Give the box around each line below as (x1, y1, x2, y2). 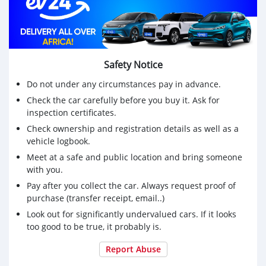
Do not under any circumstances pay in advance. (27, 78, 221, 90)
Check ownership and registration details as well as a (27, 122, 239, 134)
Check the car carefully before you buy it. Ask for (27, 94, 220, 106)
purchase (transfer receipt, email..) (27, 192, 164, 204)
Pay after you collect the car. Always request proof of (27, 179, 236, 191)
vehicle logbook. (27, 135, 90, 147)
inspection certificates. (27, 106, 116, 118)
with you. (27, 163, 63, 175)
